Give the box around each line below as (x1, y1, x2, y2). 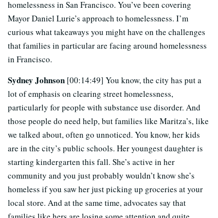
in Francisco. (8, 54, 52, 65)
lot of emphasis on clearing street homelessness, (8, 88, 173, 100)
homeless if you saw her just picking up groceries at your (8, 183, 203, 195)
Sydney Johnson (8, 74, 67, 87)
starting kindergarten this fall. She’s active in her (8, 156, 175, 168)
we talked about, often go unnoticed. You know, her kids (8, 129, 200, 141)
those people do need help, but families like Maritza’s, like (8, 115, 209, 127)
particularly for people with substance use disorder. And (8, 102, 200, 113)
